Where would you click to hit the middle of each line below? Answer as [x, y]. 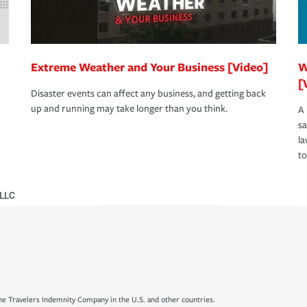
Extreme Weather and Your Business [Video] [149, 67]
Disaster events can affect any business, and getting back [148, 94]
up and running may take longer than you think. [129, 109]
